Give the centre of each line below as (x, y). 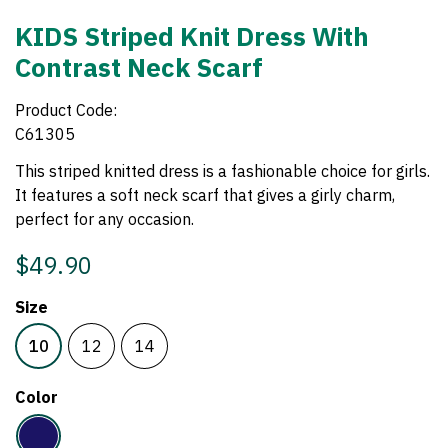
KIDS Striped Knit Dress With (192, 36)
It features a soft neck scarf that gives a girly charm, (205, 195)
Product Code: (66, 110)
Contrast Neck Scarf (139, 67)
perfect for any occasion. (104, 219)
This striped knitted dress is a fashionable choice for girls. (222, 171)
